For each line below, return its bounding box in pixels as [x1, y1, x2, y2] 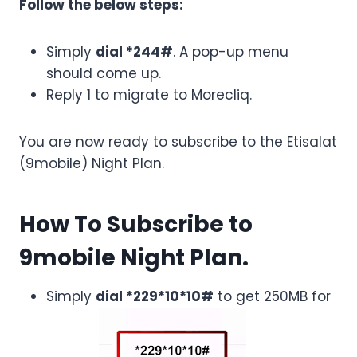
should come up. [46, 64, 161, 84]
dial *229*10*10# [96, 287, 214, 307]
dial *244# [96, 42, 173, 62]
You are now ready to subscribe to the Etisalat [19, 132, 337, 152]
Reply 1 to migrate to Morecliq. [46, 85, 252, 105]
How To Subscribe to [19, 209, 253, 241]
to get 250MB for [214, 287, 331, 307]
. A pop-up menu [173, 42, 288, 62]
